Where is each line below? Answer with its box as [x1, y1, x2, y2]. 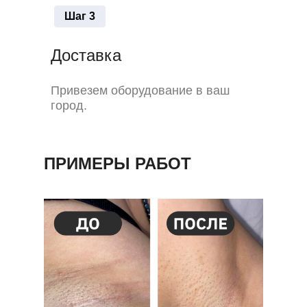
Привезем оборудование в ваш [51, 84, 230, 97]
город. [51, 99, 87, 112]
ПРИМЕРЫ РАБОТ [44, 154, 191, 173]
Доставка [51, 46, 121, 64]
